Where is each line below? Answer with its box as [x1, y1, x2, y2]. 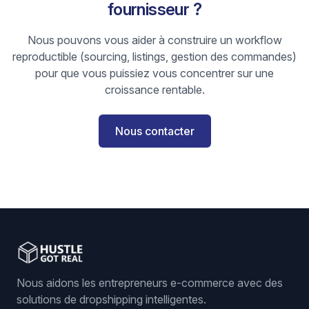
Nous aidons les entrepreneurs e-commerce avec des [17, 276, 283, 290]
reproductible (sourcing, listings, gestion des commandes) [12, 50, 297, 63]
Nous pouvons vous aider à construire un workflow [27, 33, 282, 47]
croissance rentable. [104, 83, 205, 97]
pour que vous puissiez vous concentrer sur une [35, 66, 274, 80]
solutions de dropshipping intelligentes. [17, 292, 206, 306]
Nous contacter [114, 124, 195, 138]
